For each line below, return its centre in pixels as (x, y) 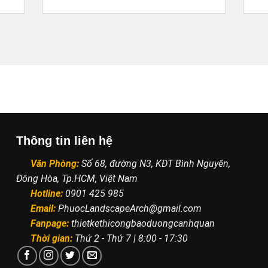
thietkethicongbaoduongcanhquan (143, 224)
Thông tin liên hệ (65, 141)
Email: (42, 209)
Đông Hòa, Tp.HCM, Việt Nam (77, 179)
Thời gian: (51, 239)
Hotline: (46, 194)
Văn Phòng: (55, 164)
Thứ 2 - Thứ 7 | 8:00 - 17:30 (130, 239)
